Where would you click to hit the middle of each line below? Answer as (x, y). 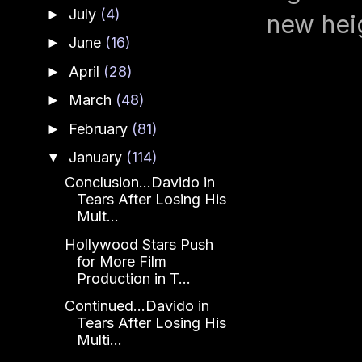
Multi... (99, 340)
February (100, 128)
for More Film (121, 261)
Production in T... (133, 278)
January (97, 158)
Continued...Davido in (137, 306)
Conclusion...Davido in (139, 183)
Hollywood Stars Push (139, 244)
